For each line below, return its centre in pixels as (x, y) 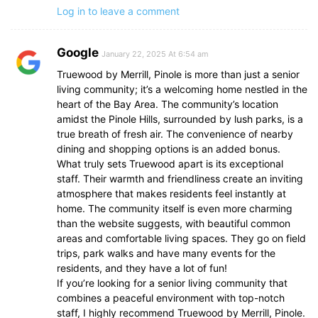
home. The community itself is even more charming (175, 209)
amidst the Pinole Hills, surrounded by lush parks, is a (180, 119)
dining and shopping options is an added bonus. (169, 149)
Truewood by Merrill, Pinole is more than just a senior (178, 75)
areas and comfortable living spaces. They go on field (181, 238)
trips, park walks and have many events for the (166, 253)
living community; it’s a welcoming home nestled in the (182, 89)
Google (78, 53)
